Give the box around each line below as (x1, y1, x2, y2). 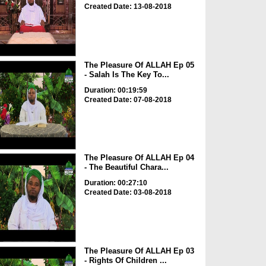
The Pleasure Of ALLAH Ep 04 (84, 153, 194, 163)
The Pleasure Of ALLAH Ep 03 (84, 246, 194, 255)
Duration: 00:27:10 (84, 179, 147, 188)
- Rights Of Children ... (84, 255, 167, 265)
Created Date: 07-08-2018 (84, 95, 172, 104)
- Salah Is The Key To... (84, 69, 169, 79)
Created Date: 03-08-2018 (84, 188, 172, 197)
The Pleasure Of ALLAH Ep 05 (84, 60, 194, 69)
